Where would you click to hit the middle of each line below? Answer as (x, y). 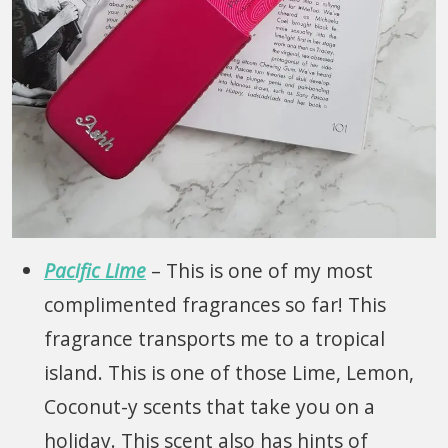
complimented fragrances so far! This (215, 304)
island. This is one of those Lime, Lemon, (229, 372)
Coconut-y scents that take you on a (209, 406)
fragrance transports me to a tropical (214, 338)
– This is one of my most (259, 270)
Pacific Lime (95, 270)
